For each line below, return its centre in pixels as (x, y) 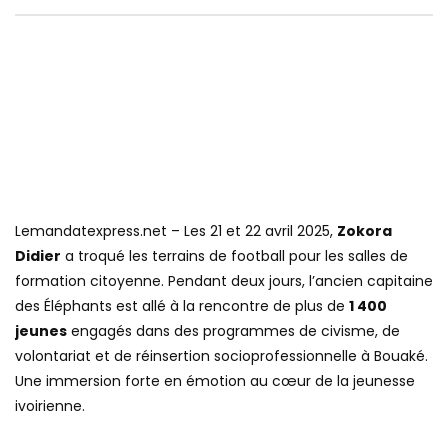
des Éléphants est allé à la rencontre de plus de (182, 305)
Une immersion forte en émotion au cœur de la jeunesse (215, 380)
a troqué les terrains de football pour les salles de (234, 255)
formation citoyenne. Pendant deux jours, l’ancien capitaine (224, 280)
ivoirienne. (50, 405)
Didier (38, 255)
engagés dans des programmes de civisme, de (233, 330)
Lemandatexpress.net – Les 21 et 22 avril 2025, (176, 230)
